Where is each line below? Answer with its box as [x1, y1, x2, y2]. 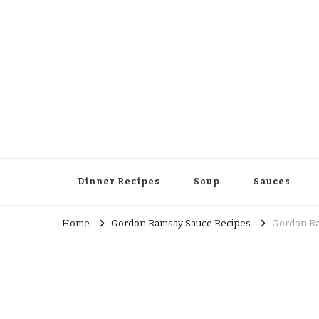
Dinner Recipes [78, 177, 160, 187]
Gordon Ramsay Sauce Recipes [111, 218, 251, 230]
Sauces [253, 177, 291, 187]
